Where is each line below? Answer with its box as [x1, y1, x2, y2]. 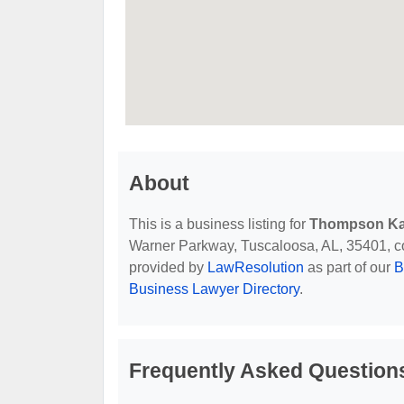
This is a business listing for [129, 216, 309, 232]
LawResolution [207, 259, 304, 275]
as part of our [304, 259, 394, 275]
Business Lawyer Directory [129, 280, 299, 297]
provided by [129, 259, 207, 275]
